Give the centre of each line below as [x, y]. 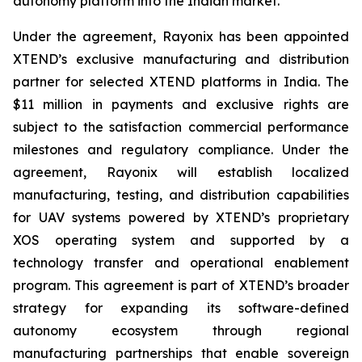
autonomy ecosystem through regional [181, 330]
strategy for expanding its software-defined [181, 308]
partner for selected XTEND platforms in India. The [181, 82]
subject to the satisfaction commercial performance [181, 127]
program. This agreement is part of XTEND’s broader [181, 285]
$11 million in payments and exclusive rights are [181, 104]
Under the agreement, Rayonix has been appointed [181, 36]
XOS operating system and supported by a [181, 240]
